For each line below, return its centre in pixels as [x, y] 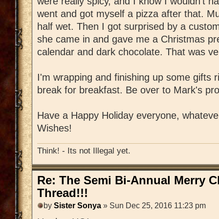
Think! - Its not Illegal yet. [84, 150]
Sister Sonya [77, 206]
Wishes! [55, 128]
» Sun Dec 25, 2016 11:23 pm [153, 206]
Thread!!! [63, 193]
